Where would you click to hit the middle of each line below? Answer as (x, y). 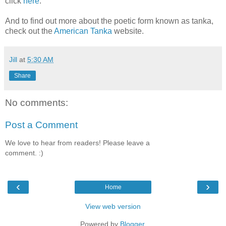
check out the (30, 31)
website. (128, 31)
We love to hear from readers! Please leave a (77, 143)
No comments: (37, 103)
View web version (113, 206)
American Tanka (83, 31)
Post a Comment (41, 125)
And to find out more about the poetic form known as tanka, (109, 21)
